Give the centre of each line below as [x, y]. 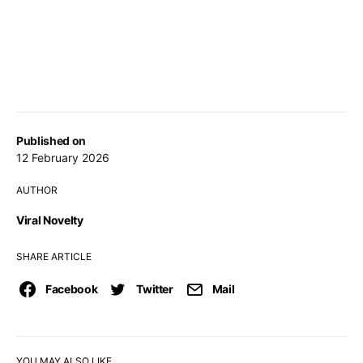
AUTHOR [37, 190]
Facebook [72, 289]
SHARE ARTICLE [54, 257]
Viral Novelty [50, 220]
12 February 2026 [63, 158]
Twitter [155, 289]
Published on [51, 141]
